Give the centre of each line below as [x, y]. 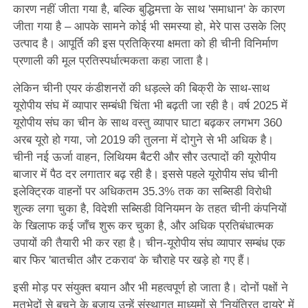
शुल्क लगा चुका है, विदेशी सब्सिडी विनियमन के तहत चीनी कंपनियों [150, 209]
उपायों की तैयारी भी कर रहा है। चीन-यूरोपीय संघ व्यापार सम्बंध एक [149, 243]
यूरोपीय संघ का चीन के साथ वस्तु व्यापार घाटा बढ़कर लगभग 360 [147, 123]
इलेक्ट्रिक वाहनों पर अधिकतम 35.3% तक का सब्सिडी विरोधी [142, 192]
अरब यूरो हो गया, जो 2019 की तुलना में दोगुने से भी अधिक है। [143, 140]
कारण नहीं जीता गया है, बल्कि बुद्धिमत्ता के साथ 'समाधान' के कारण [148, 10]
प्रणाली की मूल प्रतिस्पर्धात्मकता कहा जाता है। [111, 61]
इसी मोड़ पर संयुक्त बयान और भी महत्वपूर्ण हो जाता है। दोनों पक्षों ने [150, 288]
